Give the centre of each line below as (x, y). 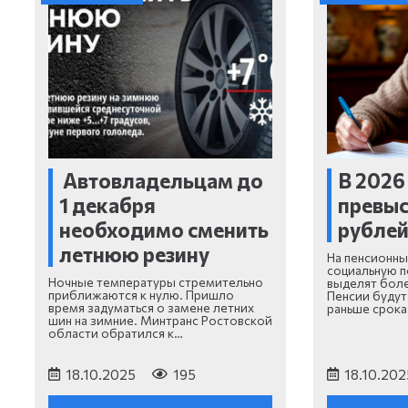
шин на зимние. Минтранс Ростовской (160, 321)
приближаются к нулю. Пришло (141, 295)
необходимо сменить (164, 229)
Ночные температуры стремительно (155, 282)
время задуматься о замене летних (151, 308)
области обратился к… (115, 333)
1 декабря (107, 204)
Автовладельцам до (161, 180)
